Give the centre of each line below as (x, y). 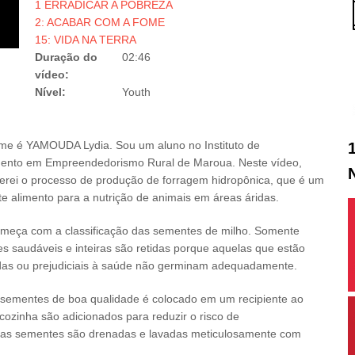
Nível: (52, 92)
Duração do (66, 57)
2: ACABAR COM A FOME (100, 22)
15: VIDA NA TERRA (86, 40)
